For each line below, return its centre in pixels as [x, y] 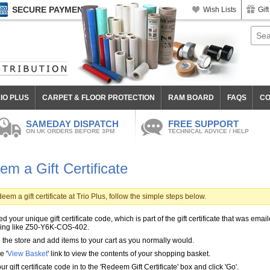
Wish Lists [220, 10]
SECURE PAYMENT [50, 10]
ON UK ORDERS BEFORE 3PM [70, 131]
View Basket [27, 254]
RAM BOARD [191, 98]
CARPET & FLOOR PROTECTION [99, 98]
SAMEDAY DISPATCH [72, 124]
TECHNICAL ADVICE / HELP [209, 131]
